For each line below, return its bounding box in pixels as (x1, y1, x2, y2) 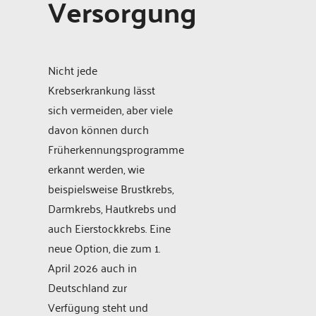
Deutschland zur (48, 276, 127, 297)
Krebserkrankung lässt (48, 79, 155, 99)
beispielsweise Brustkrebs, (48, 178, 174, 198)
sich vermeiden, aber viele (48, 99, 173, 119)
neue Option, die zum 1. (48, 237, 160, 257)
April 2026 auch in (48, 257, 137, 277)
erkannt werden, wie (48, 158, 145, 178)
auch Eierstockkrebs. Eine (48, 217, 171, 238)
